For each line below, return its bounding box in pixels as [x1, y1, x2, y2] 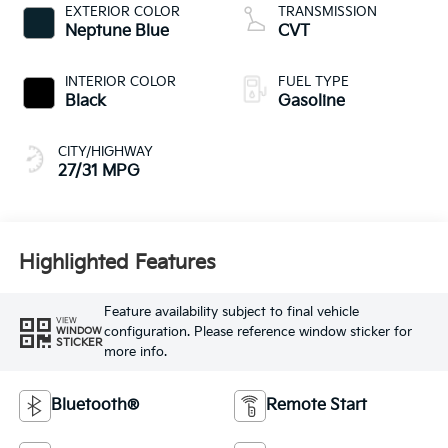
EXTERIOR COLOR [64, 3, 180, 20]
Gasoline [278, 91, 345, 111]
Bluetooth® [50, 395, 139, 415]
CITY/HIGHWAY [57, 143, 153, 160]
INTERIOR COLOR [64, 73, 176, 90]
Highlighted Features [18, 251, 216, 276]
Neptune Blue [64, 21, 169, 41]
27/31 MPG [57, 161, 140, 181]
